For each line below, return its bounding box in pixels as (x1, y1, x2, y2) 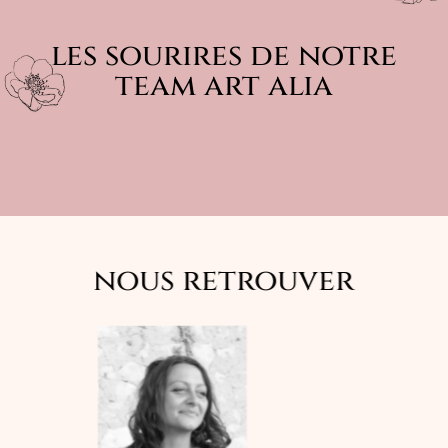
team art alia (115, 66, 333, 107)
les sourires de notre (51, 36, 397, 77)
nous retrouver (93, 261, 355, 302)
